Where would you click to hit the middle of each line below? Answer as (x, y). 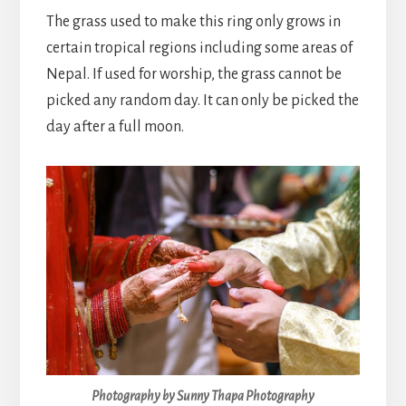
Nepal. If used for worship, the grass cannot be (193, 75)
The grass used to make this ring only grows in (193, 22)
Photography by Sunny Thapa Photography (203, 396)
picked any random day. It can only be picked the (202, 101)
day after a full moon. (115, 127)
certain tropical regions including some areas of (199, 48)
